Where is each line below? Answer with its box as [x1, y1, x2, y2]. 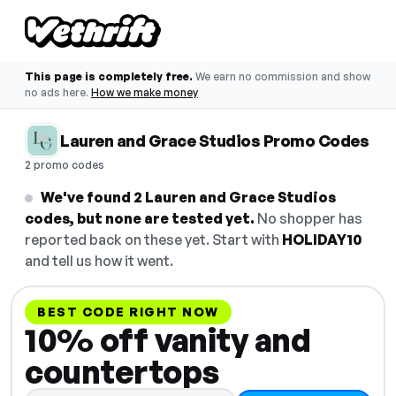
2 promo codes [25, 158, 104, 171]
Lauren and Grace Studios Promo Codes [60, 131, 369, 150]
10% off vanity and [25, 320, 310, 360]
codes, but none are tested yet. [25, 209, 255, 227]
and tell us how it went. [25, 252, 173, 270]
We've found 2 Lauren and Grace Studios [41, 188, 336, 206]
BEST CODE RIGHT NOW [37, 304, 219, 319]
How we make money [91, 86, 198, 99]
